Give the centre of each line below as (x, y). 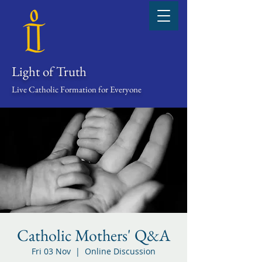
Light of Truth (49, 71)
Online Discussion (120, 251)
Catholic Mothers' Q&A (94, 235)
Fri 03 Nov (51, 251)
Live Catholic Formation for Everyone (77, 89)
